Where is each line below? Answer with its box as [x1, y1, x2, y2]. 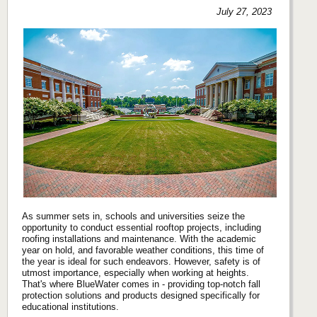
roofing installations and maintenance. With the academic [22, 233, 256, 244]
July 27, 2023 [217, 6, 272, 17]
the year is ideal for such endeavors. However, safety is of [22, 255, 260, 267]
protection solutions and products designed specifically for [22, 289, 260, 301]
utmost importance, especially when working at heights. [22, 267, 249, 278]
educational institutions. [22, 301, 119, 312]
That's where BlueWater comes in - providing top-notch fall [22, 278, 260, 289]
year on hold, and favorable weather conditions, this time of [22, 244, 264, 255]
